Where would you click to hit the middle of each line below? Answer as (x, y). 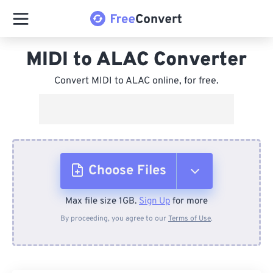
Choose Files (127, 171)
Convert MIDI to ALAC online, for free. (136, 81)
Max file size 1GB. (102, 201)
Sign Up (154, 201)
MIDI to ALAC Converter (136, 60)
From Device (132, 210)
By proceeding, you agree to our (114, 219)
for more (189, 201)
